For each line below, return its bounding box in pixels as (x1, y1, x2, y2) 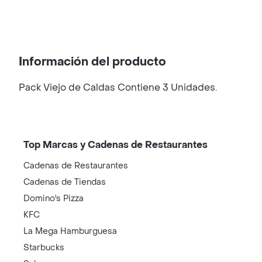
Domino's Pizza (23, 193, 84, 204)
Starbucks (23, 242, 64, 253)
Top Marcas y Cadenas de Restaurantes (23, 139, 208, 151)
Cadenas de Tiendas (23, 177, 106, 188)
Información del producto (19, 54, 166, 70)
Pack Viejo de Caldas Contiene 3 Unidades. (19, 81, 217, 94)
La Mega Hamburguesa (23, 226, 117, 237)
